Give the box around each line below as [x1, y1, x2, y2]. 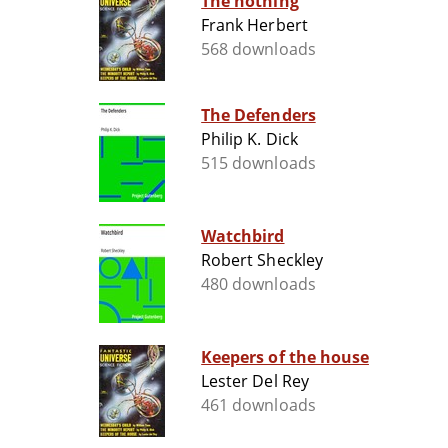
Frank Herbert [201, 14, 308, 37]
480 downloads [201, 273, 316, 296]
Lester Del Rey [201, 370, 309, 393]
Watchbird [201, 225, 285, 248]
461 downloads [201, 394, 316, 417]
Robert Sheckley [201, 249, 323, 272]
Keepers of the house [201, 346, 369, 369]
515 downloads [201, 152, 316, 175]
